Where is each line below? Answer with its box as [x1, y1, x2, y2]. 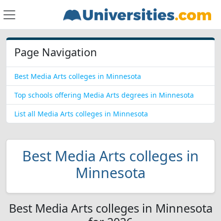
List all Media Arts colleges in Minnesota [14, 109, 148, 118]
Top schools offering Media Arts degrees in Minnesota [14, 90, 194, 100]
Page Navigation [14, 45, 97, 59]
